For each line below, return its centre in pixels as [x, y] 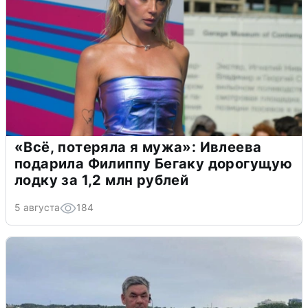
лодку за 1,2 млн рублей [102, 180]
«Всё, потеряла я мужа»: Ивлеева [138, 147]
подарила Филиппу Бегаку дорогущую [154, 163]
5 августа [37, 207]
